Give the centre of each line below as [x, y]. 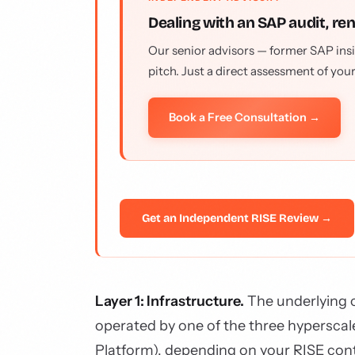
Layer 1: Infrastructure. [170, 301]
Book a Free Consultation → [244, 117]
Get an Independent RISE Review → [237, 218]
